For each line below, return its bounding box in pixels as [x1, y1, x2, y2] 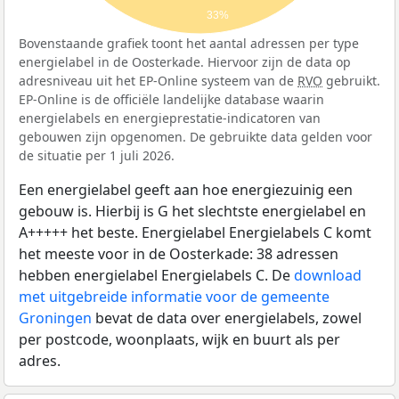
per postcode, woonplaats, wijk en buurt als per [19, 330, 340, 350]
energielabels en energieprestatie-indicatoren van [19, 110, 321, 127]
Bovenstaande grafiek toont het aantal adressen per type [19, 35, 359, 53]
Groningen [19, 308, 92, 329]
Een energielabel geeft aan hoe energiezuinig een [19, 180, 353, 200]
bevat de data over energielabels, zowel [92, 308, 362, 329]
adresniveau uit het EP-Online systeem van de [19, 72, 297, 90]
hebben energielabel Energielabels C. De [19, 265, 294, 286]
